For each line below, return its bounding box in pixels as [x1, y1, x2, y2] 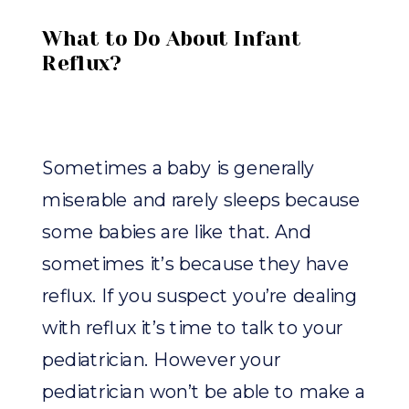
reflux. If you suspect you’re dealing [42, 285, 358, 309]
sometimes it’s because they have [42, 253, 350, 277]
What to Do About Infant [42, 26, 302, 51]
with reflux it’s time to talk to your [42, 317, 343, 341]
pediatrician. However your [42, 349, 280, 372]
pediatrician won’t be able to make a [42, 381, 366, 404]
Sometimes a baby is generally [42, 157, 315, 181]
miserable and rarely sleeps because [42, 189, 361, 213]
